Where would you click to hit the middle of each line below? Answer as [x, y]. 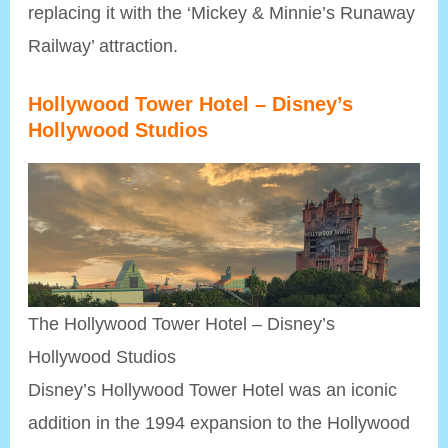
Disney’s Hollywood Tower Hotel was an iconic [213, 390]
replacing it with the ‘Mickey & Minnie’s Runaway [222, 13]
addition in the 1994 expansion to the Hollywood [219, 423]
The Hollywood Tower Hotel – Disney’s [182, 324]
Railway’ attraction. [103, 46]
